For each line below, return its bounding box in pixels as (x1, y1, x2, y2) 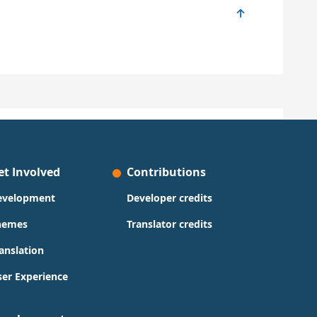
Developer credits (126, 191, 212, 204)
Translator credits (126, 217, 212, 231)
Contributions (126, 164, 206, 180)
